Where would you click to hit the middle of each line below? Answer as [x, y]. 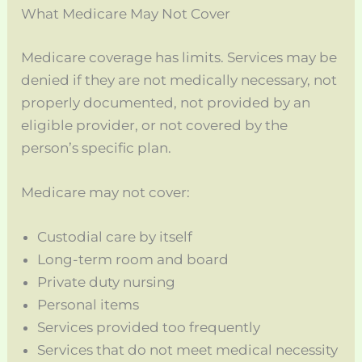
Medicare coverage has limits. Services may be [179, 57]
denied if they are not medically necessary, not [179, 80]
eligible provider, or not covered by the [155, 125]
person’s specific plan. [97, 147]
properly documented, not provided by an [166, 102]
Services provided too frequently [149, 328]
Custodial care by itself [115, 237]
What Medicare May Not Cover [126, 14]
